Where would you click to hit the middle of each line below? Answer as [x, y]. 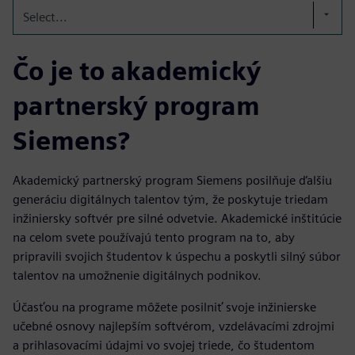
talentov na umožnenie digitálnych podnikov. [137, 275]
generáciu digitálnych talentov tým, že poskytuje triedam [170, 199]
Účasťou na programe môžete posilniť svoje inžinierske [164, 307]
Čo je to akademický [137, 71]
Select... [45, 17]
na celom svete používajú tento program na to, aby [154, 237]
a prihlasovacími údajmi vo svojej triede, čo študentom [164, 345]
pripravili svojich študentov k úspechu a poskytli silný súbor [177, 256]
